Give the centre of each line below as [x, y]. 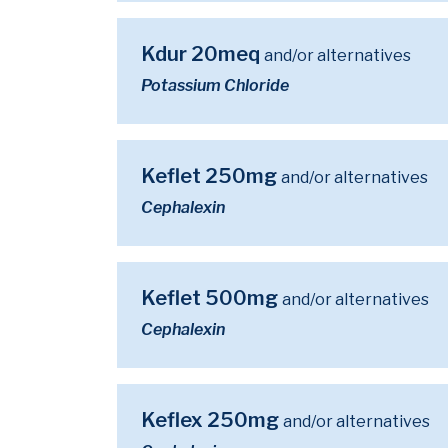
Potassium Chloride [215, 85]
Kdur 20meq [202, 54]
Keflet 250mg [211, 176]
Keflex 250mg [212, 420]
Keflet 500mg [211, 298]
